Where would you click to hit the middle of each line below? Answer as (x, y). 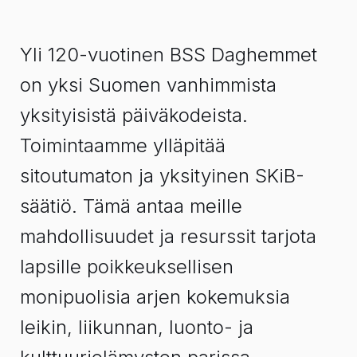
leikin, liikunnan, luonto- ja (137, 327)
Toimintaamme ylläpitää (123, 145)
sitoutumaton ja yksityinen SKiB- (162, 175)
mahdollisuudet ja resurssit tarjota (168, 236)
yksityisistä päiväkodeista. (134, 115)
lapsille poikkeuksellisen (127, 266)
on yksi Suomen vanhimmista (148, 84)
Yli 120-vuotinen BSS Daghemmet (169, 54)
